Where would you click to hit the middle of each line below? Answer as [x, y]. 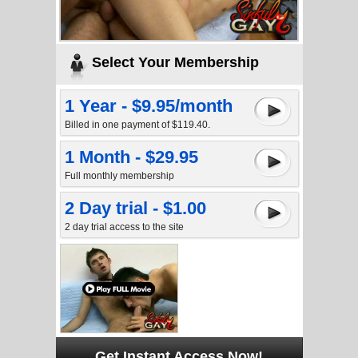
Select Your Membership [175, 62]
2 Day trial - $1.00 [135, 208]
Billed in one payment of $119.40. [137, 125]
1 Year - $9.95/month [148, 106]
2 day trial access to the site [124, 227]
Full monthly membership [119, 176]
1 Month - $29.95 [131, 157]
